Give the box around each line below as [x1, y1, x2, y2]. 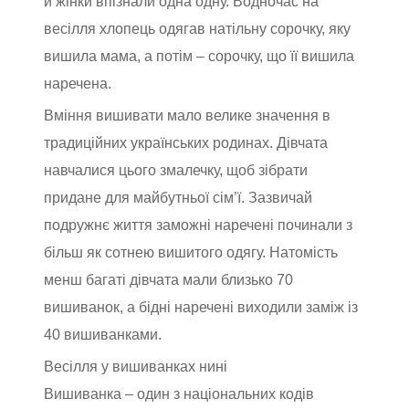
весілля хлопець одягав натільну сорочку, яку [44, 20, 351, 37]
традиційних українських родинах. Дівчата [44, 134, 328, 151]
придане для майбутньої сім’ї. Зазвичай [44, 189, 312, 205]
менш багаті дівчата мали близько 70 [44, 271, 293, 288]
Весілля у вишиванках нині [44, 358, 227, 374]
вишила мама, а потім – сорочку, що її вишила [44, 47, 354, 64]
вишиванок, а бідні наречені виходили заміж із [44, 299, 358, 315]
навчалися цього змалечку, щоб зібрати [44, 162, 308, 178]
